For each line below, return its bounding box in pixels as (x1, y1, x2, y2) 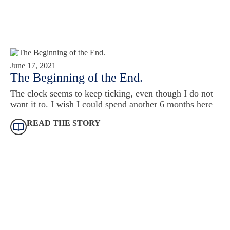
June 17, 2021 (10, 61, 56, 70)
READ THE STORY (27, 119, 101, 128)
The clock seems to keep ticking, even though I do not (10, 88, 213, 99)
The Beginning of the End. (10, 70, 143, 85)
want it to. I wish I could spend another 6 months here (10, 99, 213, 110)
